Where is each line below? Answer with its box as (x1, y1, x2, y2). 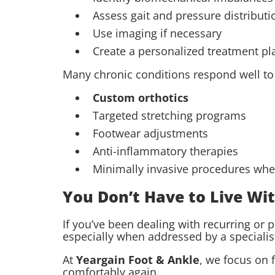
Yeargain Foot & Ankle (76, 252, 199, 267)
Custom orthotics (93, 90, 188, 106)
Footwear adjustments (93, 126, 208, 141)
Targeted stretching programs (93, 108, 246, 123)
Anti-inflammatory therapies (93, 144, 238, 159)
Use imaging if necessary (93, 26, 222, 41)
